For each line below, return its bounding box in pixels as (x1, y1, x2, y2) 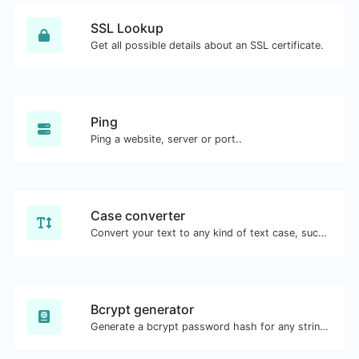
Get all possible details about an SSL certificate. (91, 38, 324, 51)
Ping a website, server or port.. (91, 132, 242, 145)
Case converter (91, 207, 185, 224)
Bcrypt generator (91, 301, 194, 317)
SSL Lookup (91, 19, 163, 36)
